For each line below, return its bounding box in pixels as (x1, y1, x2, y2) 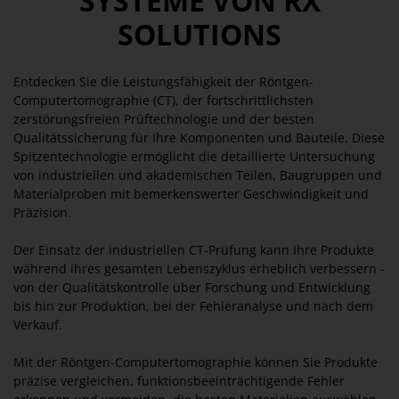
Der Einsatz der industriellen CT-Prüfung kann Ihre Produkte (13, 241, 374, 258)
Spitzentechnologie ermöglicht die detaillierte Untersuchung (13, 148, 375, 165)
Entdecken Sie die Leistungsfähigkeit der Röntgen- (13, 73, 313, 90)
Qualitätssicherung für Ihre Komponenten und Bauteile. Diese (13, 129, 385, 146)
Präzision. (13, 204, 71, 221)
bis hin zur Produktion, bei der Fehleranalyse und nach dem (13, 297, 373, 314)
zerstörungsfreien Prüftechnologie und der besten (13, 110, 314, 127)
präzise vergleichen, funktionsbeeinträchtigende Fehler (13, 372, 345, 389)
